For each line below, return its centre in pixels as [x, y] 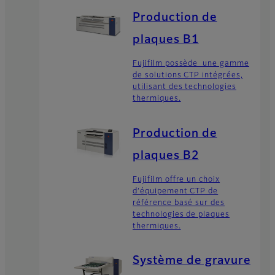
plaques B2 [166, 156]
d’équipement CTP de [176, 191]
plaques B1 [166, 40]
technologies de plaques [181, 215]
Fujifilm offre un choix [176, 180]
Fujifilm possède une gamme [191, 64]
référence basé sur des [179, 203]
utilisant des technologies [184, 87]
